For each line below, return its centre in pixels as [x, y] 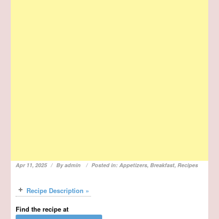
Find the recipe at [42, 209]
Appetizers [133, 165]
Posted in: [106, 165]
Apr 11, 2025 [32, 165]
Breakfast [163, 165]
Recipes [188, 165]
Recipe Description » [58, 191]
